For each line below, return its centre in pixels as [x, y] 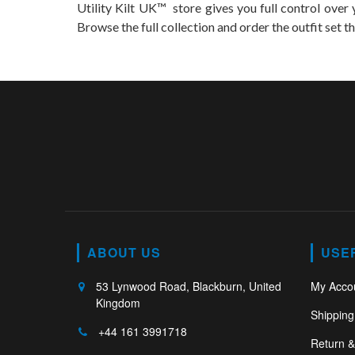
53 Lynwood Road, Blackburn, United [189, 286]
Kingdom [118, 303]
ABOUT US [124, 253]
